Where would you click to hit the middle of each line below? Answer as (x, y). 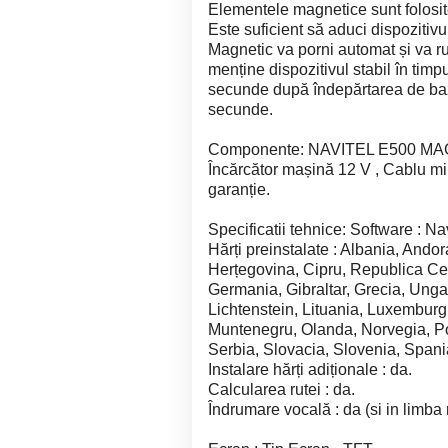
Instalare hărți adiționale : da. (310, 369)
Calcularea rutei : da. (281, 389)
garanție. (239, 189)
